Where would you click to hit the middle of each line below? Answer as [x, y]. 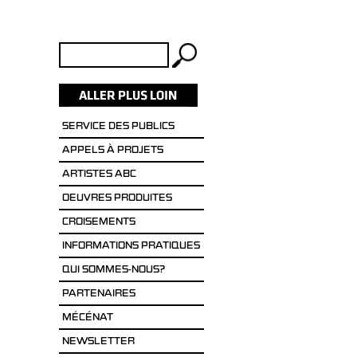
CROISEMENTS [98, 223]
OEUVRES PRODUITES [117, 199]
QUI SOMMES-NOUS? [113, 271]
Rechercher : [90, 51]
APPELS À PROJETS [112, 151]
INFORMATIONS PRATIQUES [131, 247]
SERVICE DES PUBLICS [118, 127]
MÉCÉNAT [87, 318]
